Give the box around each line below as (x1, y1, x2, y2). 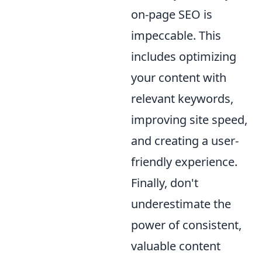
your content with (131, 69, 226, 85)
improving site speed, (131, 111, 247, 127)
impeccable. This (131, 27, 221, 43)
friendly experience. (131, 153, 237, 170)
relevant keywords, (131, 90, 233, 106)
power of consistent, (131, 216, 242, 233)
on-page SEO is (131, 6, 212, 22)
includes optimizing (131, 48, 236, 64)
